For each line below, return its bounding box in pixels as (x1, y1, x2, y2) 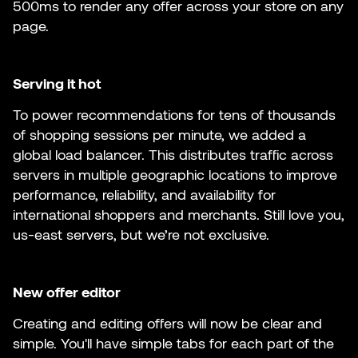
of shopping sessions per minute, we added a (13, 125, 306, 144)
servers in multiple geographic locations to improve (13, 165, 337, 184)
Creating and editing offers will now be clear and (13, 314, 322, 332)
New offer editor (13, 283, 121, 301)
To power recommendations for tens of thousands (13, 105, 336, 124)
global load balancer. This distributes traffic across (13, 145, 333, 164)
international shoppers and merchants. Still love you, (13, 205, 344, 224)
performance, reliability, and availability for (13, 185, 276, 204)
